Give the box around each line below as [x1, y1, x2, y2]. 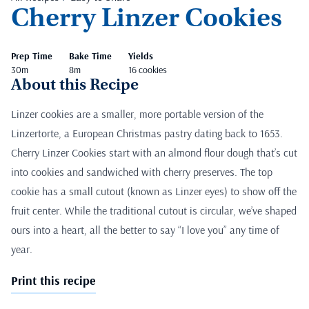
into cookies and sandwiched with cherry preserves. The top [11, 165, 272, 179]
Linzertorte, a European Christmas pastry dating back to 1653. [11, 126, 283, 141]
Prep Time [11, 50, 52, 63]
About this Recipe [11, 78, 139, 95]
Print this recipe [11, 272, 96, 289]
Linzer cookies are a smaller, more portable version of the [11, 107, 263, 121]
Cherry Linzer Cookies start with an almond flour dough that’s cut [11, 146, 297, 160]
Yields [128, 50, 153, 63]
